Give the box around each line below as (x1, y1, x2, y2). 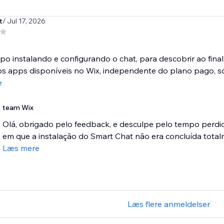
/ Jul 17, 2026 (2, 16, 45, 26)
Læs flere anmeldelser (127, 199, 210, 209)
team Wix (2, 103, 33, 112)
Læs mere (2, 143, 39, 153)
